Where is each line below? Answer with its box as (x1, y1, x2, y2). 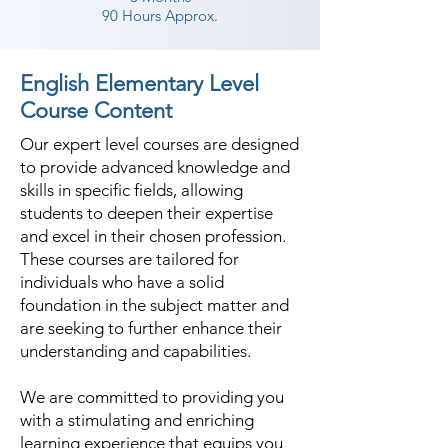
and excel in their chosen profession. (20, 226, 286, 246)
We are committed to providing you (20, 387, 284, 407)
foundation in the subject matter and (20, 295, 289, 315)
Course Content (20, 97, 172, 124)
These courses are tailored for (20, 249, 239, 269)
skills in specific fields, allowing (20, 180, 243, 200)
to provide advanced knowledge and (20, 157, 290, 177)
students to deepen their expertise (20, 203, 273, 223)
